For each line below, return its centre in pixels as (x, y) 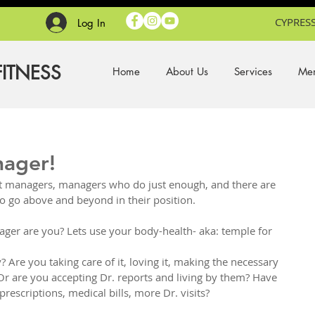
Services (253, 71)
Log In (92, 22)
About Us (187, 71)
